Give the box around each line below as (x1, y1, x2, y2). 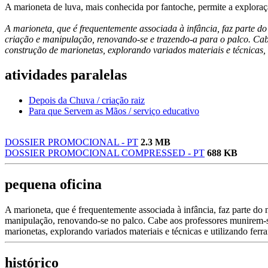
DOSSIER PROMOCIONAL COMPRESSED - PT (5, 148, 205, 159)
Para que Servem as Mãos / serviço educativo (29, 106, 199, 117)
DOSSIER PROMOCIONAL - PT (5, 137, 138, 148)
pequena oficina (5, 176, 102, 193)
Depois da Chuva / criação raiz (29, 95, 145, 106)
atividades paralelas (5, 67, 127, 83)
